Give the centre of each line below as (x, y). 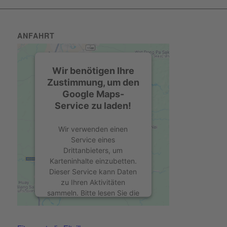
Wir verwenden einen (93, 129)
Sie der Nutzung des (93, 214)
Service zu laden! (93, 105)
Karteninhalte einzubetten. (93, 161)
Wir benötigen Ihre (93, 70)
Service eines (93, 139)
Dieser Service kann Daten (93, 171)
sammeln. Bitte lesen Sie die (93, 193)
